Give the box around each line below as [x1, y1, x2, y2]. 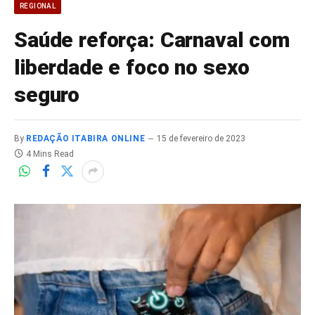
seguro [14, 82, 80, 107]
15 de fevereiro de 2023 [157, 133, 246, 143]
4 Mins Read [26, 148, 74, 159]
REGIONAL [20, 1, 56, 10]
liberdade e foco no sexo [14, 54, 250, 79]
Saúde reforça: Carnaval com [14, 27, 290, 52]
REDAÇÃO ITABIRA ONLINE [26, 133, 146, 143]
